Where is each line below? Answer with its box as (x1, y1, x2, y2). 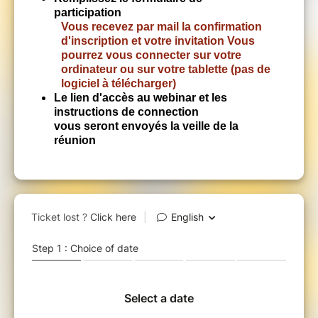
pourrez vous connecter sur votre (61, 49, 241, 62)
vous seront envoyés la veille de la (54, 120, 238, 133)
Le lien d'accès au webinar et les (54, 92, 227, 104)
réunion (54, 134, 96, 147)
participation (54, 6, 121, 19)
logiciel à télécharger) (61, 77, 182, 90)
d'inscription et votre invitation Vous (61, 35, 255, 48)
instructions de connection (54, 106, 199, 119)
